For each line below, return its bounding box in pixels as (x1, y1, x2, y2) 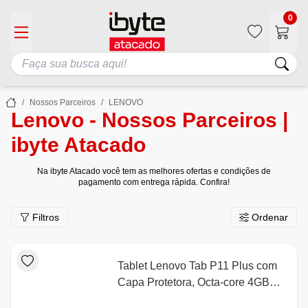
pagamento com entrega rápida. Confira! (78, 177, 230, 188)
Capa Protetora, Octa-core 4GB (117, 276, 269, 289)
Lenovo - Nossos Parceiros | (11, 109, 288, 132)
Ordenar (252, 212, 288, 223)
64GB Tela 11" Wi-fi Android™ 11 (117, 293, 280, 305)
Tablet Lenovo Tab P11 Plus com (117, 260, 277, 272)
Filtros (32, 212, 59, 223)
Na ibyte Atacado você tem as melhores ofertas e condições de (37, 166, 271, 177)
